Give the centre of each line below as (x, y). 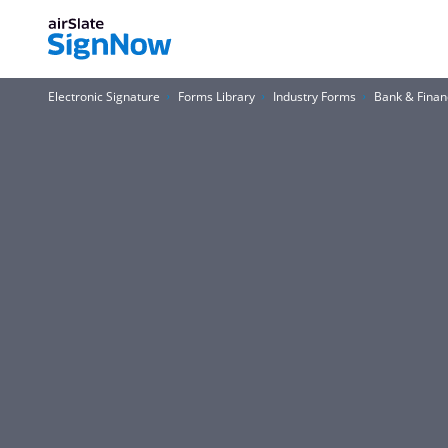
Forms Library (216, 96)
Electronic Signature (104, 96)
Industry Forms (314, 96)
